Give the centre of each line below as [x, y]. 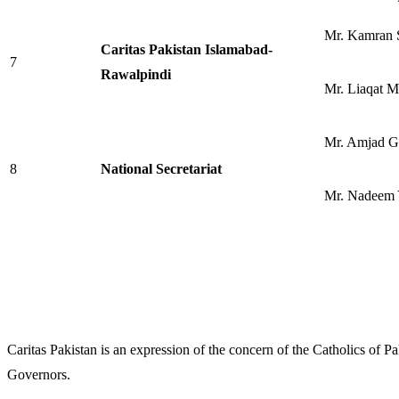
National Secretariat [161, 169]
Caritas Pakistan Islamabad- [187, 49]
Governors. [39, 375]
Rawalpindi [136, 74]
